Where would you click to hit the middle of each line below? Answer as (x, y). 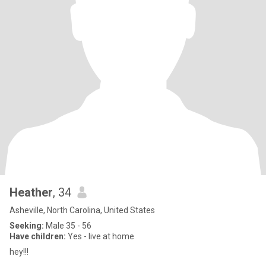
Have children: (38, 236)
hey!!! (19, 252)
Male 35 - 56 (68, 226)
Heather (31, 192)
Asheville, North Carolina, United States (82, 210)
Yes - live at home (100, 236)
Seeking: (27, 226)
